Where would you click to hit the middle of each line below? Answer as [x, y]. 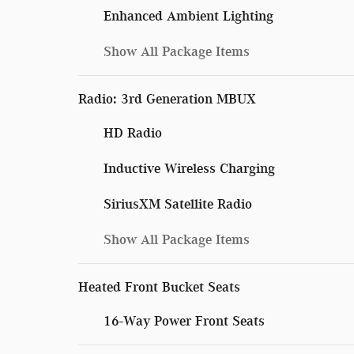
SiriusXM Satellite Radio [178, 203]
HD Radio [133, 132]
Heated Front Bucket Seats [159, 286]
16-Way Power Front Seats [184, 320]
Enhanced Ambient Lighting [188, 15]
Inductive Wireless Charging [189, 168]
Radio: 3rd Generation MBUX [167, 98]
